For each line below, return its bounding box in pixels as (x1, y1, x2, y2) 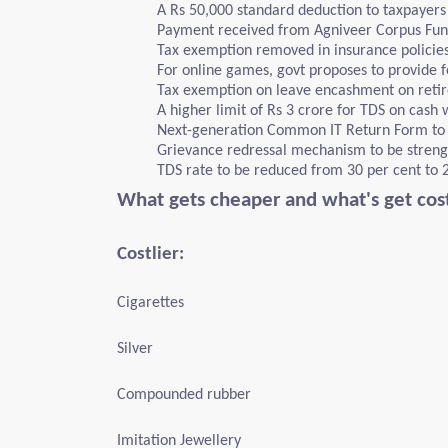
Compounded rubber (117, 387, 251, 403)
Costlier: (117, 245, 184, 264)
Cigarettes (117, 295, 184, 311)
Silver (117, 341, 153, 357)
